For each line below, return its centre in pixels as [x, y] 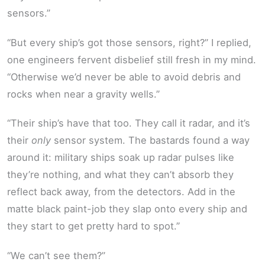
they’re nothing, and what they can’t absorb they [120, 175]
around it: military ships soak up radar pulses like [121, 158]
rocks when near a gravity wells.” [83, 94]
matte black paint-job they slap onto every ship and [127, 209]
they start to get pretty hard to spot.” [93, 226]
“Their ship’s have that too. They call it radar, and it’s [129, 123]
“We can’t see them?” [56, 255]
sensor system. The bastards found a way [150, 140]
